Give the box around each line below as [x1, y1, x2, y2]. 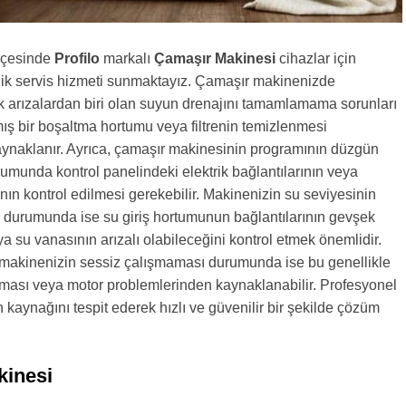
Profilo [54, 51, 100, 67]
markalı [100, 51, 154, 67]
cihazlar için [275, 51, 356, 67]
